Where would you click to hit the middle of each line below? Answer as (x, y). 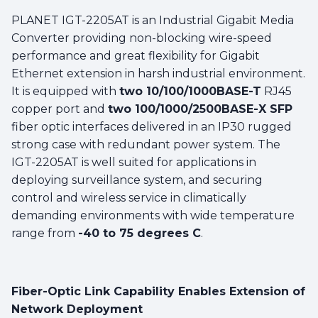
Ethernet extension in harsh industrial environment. (158, 73)
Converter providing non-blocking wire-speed (142, 38)
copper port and (60, 109)
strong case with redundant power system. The (146, 144)
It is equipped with (65, 91)
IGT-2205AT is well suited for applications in (134, 162)
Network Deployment (77, 309)
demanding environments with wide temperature (153, 215)
